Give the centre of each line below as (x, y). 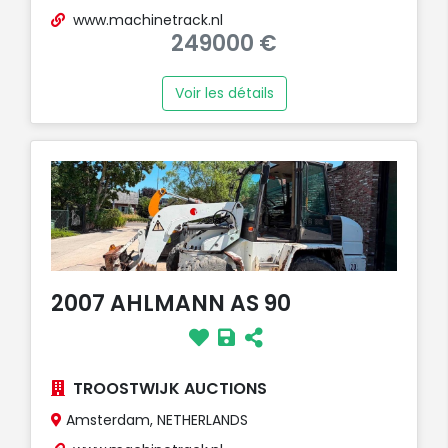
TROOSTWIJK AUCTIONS (170, 388)
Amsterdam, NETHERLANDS (155, 419)
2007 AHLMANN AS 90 (171, 303)
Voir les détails (224, 92)
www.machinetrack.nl (148, 19)
